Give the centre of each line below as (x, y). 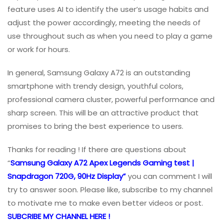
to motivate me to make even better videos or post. (105, 203)
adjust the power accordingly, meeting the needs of (104, 22)
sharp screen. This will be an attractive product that (103, 112)
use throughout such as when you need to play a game (110, 36)
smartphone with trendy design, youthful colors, (95, 86)
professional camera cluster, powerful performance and (111, 99)
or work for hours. (39, 49)
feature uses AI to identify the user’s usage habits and (108, 9)
